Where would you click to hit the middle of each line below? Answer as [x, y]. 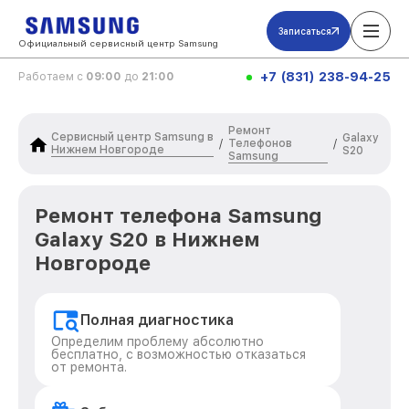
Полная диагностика [157, 320]
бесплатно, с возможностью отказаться [178, 354]
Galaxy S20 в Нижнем [147, 239]
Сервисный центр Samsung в [132, 137]
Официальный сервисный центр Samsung [118, 43]
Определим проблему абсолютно [157, 341]
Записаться [305, 31]
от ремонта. [89, 367]
